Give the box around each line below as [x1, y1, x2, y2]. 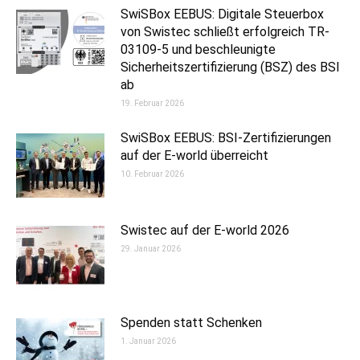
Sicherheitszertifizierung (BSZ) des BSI [121, 59, 340, 75]
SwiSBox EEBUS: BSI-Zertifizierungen [121, 130, 331, 145]
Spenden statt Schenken [121, 315, 262, 330]
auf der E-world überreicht [121, 148, 268, 163]
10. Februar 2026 [121, 170, 184, 178]
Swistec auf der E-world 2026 [121, 223, 289, 238]
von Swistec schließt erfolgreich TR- [121, 24, 329, 39]
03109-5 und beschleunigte [121, 42, 276, 57]
